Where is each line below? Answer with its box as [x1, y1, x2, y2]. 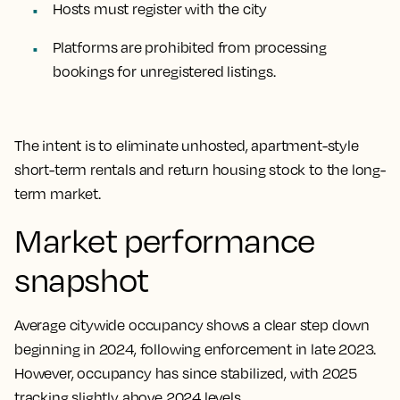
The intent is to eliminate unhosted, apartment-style [14, 137, 359, 154]
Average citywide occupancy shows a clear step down [14, 316, 371, 334]
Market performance [14, 221, 315, 260]
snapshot [14, 260, 149, 299]
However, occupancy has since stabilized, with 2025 [14, 364, 358, 382]
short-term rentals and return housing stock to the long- [14, 161, 386, 179]
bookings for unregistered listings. [53, 62, 279, 80]
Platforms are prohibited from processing [53, 38, 327, 56]
